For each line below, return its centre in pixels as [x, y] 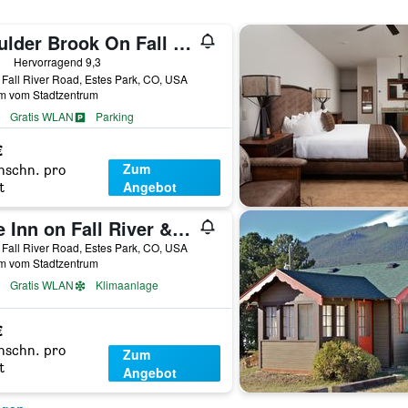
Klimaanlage [127, 285]
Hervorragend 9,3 [57, 61]
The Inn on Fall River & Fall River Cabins [181, 228]
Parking [114, 116]
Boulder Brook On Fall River [182, 42]
